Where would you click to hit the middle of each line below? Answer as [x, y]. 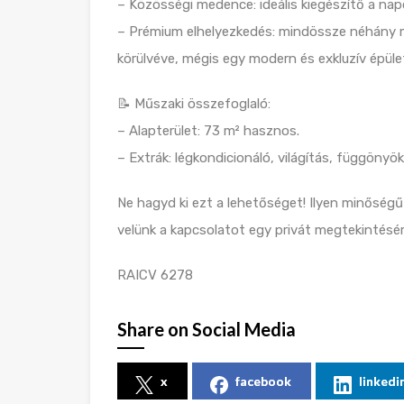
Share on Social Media [207, 329]
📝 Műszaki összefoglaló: [194, 104]
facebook [263, 381]
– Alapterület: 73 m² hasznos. [208, 131]
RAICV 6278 [155, 275]
